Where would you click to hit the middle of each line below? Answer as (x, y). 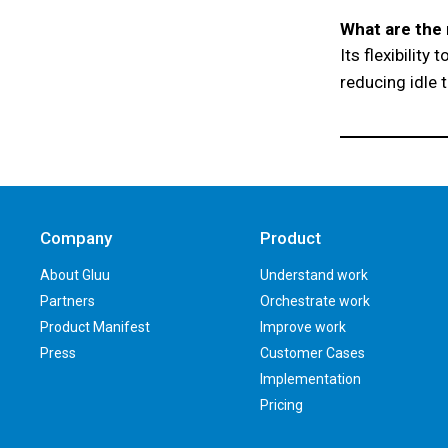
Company (76, 238)
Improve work (303, 327)
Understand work (314, 275)
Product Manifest (95, 327)
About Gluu (75, 275)
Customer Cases (313, 353)
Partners (67, 301)
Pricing (282, 405)
